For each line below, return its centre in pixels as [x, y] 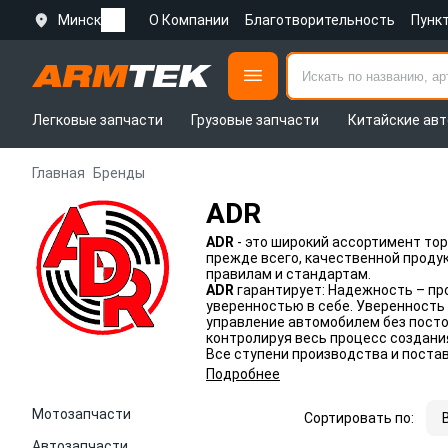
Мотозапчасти [81, 414]
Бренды [119, 173]
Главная [58, 173]
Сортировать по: [359, 418]
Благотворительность [320, 20]
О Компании [189, 20]
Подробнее [243, 374]
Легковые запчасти [97, 120]
